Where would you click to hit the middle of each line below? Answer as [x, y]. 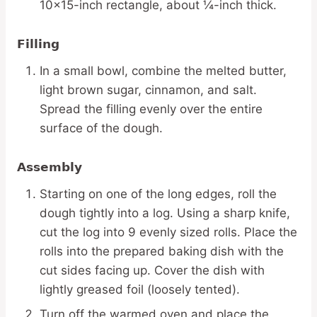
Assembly [50, 167]
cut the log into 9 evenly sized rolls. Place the [168, 232]
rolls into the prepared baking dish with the [162, 251]
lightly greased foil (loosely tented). [140, 289]
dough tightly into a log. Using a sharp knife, [165, 213]
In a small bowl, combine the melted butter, [163, 70]
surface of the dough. [101, 128]
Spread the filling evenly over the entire [151, 109]
